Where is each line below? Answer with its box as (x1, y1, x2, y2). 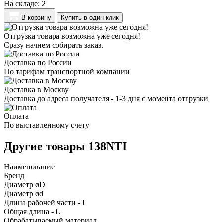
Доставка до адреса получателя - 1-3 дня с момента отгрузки (4, 94, 208, 103)
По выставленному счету (4, 120, 89, 129)
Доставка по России (4, 58, 72, 67)
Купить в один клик (61, 13, 119, 21)
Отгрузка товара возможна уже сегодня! (4, 31, 140, 40)
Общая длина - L (4, 207, 60, 216)
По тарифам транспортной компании (4, 67, 130, 76)
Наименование (4, 163, 55, 171)
